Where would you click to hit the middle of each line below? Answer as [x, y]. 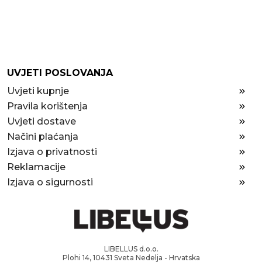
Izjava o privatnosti [52, 152]
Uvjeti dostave [41, 121]
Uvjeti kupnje [38, 91]
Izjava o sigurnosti [50, 182]
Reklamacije [36, 167]
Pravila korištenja [47, 106]
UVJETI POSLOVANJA [60, 73]
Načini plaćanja [42, 137]
